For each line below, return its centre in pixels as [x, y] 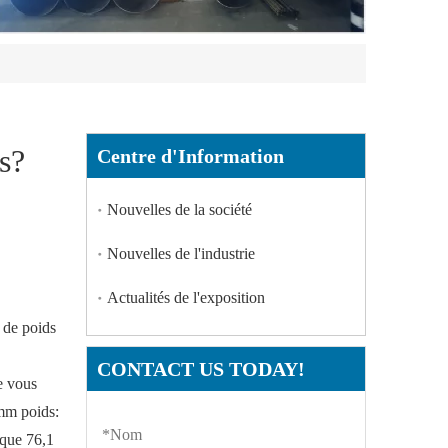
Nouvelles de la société [179, 210]
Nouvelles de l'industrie [181, 254]
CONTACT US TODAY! [201, 369]
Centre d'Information [190, 156]
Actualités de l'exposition [186, 298]
